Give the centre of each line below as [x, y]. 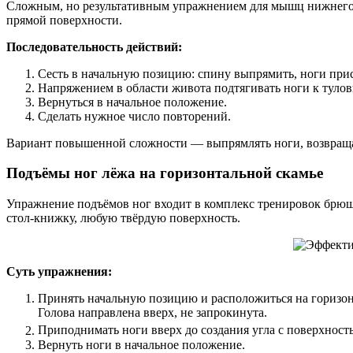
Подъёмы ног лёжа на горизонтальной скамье [165, 173]
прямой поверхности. [64, 20]
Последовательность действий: [94, 46]
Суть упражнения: [59, 272]
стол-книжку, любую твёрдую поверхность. [123, 218]
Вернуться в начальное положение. [132, 102]
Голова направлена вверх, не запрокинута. [152, 313]
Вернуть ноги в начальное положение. [141, 344]
